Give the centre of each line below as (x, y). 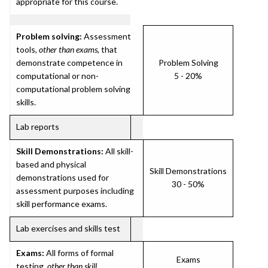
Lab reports (38, 127)
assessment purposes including (75, 191)
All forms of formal (79, 253)
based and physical (51, 164)
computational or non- (57, 76)
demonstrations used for (63, 177)
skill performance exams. (62, 204)
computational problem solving (73, 89)
